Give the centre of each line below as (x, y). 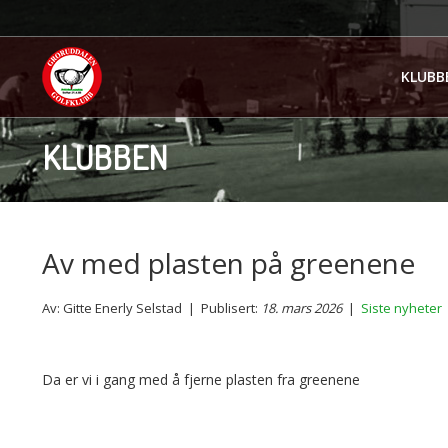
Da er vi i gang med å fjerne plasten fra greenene (201, 379)
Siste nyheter (401, 308)
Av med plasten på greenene (228, 263)
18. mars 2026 (301, 308)
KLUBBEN (105, 157)
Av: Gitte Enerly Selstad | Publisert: (151, 308)
